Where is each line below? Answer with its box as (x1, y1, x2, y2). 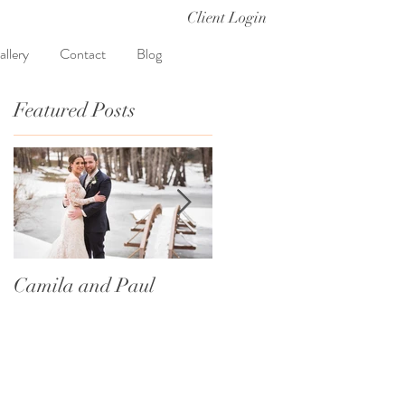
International (212, 273, 325, 297)
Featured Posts (14, 98, 136, 122)
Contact (60, 43, 106, 64)
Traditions (212, 297, 299, 322)
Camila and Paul (14, 273, 155, 297)
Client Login (187, 8, 267, 27)
